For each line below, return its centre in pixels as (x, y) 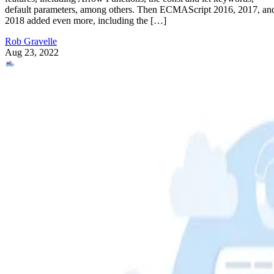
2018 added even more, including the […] (86, 20)
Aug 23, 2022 (32, 52)
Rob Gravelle (31, 41)
